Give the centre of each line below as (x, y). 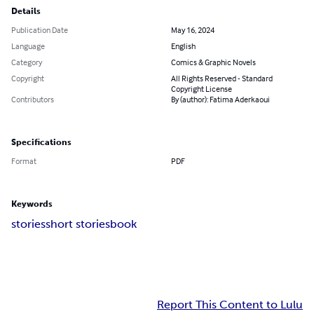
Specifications (41, 143)
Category (27, 62)
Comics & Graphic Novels (213, 62)
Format (24, 161)
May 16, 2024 (193, 30)
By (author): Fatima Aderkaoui (220, 100)
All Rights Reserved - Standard (222, 78)
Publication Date (40, 30)
